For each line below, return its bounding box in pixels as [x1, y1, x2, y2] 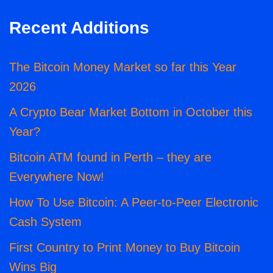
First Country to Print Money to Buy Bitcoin [9, 241, 240, 255]
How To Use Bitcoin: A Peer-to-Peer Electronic [9, 196, 258, 210]
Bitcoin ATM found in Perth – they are [9, 151, 211, 165]
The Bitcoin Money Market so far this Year [9, 60, 236, 74]
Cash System [9, 215, 82, 229]
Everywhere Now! [9, 170, 104, 184]
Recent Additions [9, 18, 149, 38]
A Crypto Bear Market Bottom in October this [9, 105, 252, 119]
